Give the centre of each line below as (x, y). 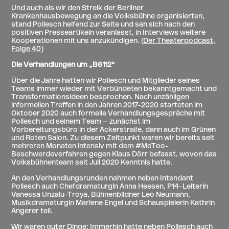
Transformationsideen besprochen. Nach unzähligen (100, 97)
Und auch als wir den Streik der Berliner (78, 8)
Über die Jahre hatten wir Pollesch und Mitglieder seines (106, 81)
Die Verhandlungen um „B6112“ (63, 65)
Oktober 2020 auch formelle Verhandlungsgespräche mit (108, 113)
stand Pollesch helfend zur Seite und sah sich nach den (103, 25)
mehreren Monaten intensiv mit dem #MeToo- (90, 146)
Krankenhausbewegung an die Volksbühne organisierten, (108, 16)
